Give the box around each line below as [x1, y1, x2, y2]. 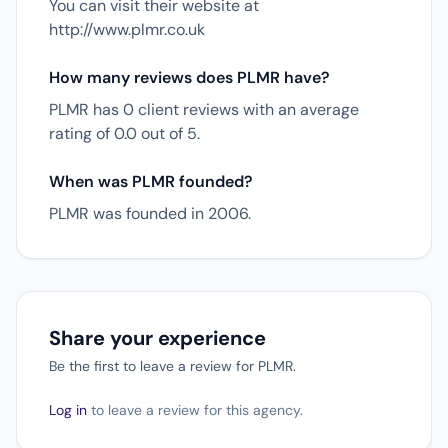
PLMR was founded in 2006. [49, 203, 251, 224]
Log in [49, 401, 87, 419]
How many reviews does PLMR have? [49, 67, 330, 88]
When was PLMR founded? [49, 171, 253, 192]
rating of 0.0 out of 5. [49, 123, 200, 144]
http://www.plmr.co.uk [49, 19, 205, 40]
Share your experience [49, 325, 266, 351]
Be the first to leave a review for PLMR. [49, 357, 296, 375]
